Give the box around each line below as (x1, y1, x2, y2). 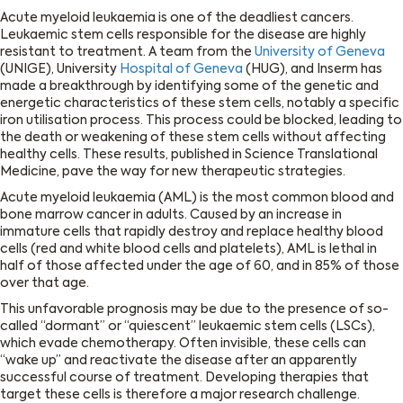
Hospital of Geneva (120, 63, 243, 76)
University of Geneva (255, 46, 385, 59)
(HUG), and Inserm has (243, 63, 382, 76)
